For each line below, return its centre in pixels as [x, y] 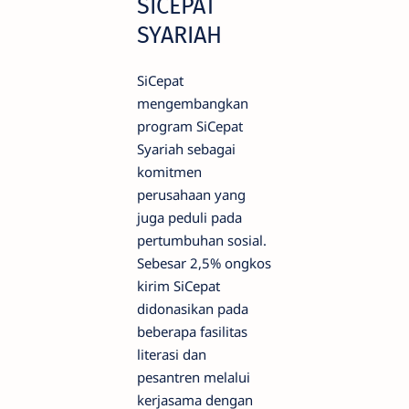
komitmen [169, 171]
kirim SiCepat [178, 285]
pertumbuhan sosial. [202, 240]
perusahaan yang [191, 194]
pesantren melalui [194, 377]
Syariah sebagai [186, 148]
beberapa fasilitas [192, 331]
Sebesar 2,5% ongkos [204, 262]
